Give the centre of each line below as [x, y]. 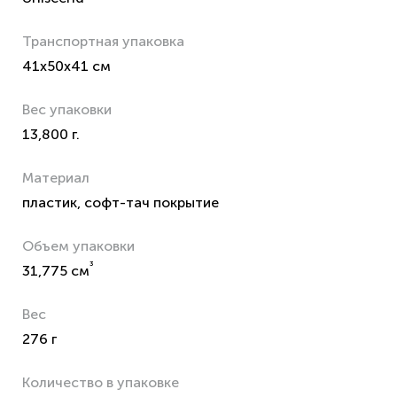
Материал [56, 178]
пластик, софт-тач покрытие [121, 202]
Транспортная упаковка [103, 41]
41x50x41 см [66, 66]
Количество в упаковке [101, 382]
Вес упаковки [67, 109]
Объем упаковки [78, 246]
